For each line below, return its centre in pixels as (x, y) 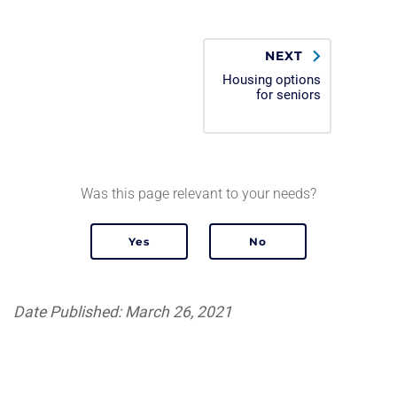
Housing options (272, 80)
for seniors (288, 95)
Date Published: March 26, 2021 (123, 312)
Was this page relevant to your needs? (198, 194)
